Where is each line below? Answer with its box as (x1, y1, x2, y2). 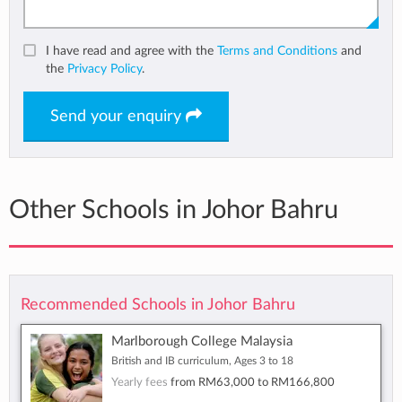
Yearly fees (111, 376, 170, 389)
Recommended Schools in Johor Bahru (21, 297, 295, 313)
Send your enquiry (50, 109, 186, 126)
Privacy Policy (67, 62, 142, 76)
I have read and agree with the (46, 44, 217, 58)
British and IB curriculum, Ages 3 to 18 (111, 355, 293, 367)
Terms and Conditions (217, 44, 337, 58)
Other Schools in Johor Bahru (9, 197, 338, 224)
